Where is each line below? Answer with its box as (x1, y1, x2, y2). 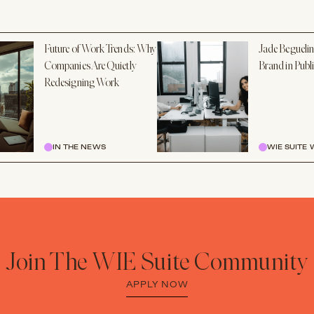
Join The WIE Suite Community (6, 251, 308, 276)
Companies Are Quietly (44, 61, 137, 72)
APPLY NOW (125, 279, 189, 290)
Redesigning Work (44, 78, 120, 89)
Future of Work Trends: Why (44, 44, 157, 55)
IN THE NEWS (53, 142, 106, 152)
